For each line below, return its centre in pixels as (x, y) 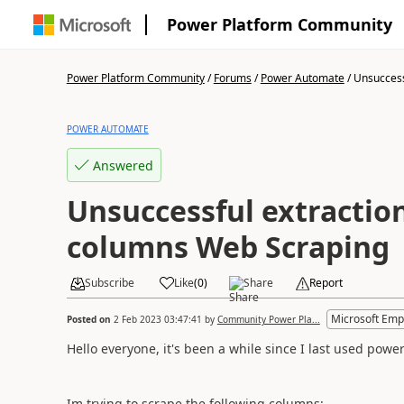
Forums (232, 78)
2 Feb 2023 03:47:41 (157, 319)
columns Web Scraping (228, 247)
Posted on (90, 319)
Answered (123, 165)
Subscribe (109, 283)
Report (326, 283)
